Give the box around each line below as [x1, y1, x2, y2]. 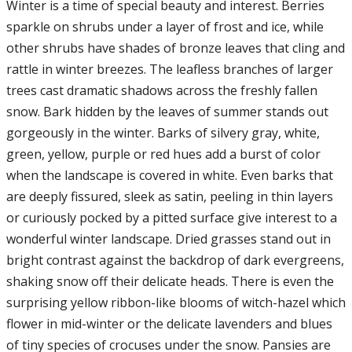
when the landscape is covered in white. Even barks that [5, 167, 333, 185]
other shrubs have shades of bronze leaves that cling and [5, 39, 345, 57]
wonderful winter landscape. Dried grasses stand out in [5, 230, 331, 248]
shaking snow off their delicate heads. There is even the [5, 273, 334, 291]
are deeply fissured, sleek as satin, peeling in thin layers [5, 188, 333, 206]
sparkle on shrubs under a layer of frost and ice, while [5, 18, 324, 36]
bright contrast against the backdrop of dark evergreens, [5, 251, 344, 269]
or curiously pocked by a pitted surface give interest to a [5, 209, 337, 227]
